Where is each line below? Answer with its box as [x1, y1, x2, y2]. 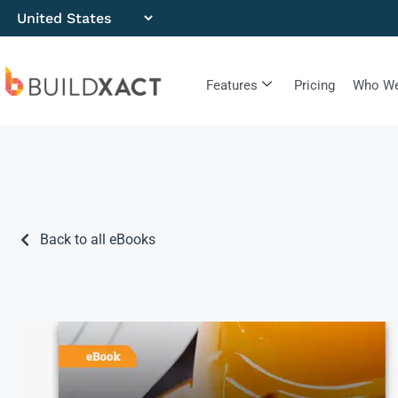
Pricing [293, 77, 335, 93]
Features [205, 77, 258, 93]
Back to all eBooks [40, 231, 155, 249]
